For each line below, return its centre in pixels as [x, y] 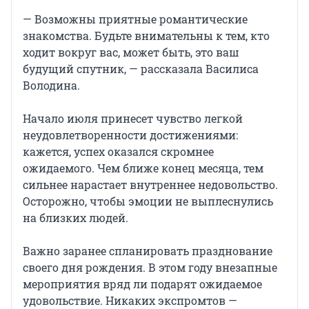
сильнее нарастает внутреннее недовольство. [150, 185]
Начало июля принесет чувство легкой [133, 119]
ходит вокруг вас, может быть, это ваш [131, 52]
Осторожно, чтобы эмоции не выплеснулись [148, 201]
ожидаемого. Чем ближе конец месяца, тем [143, 168]
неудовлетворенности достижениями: [130, 135]
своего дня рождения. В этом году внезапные [150, 268]
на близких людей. [76, 218]
